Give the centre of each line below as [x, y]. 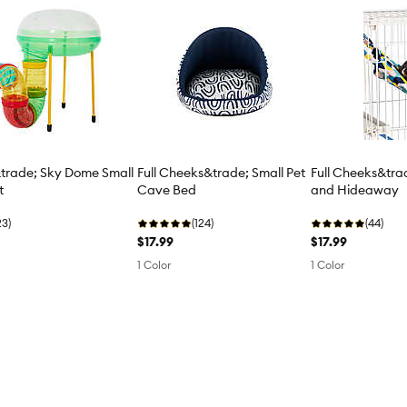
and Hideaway [354, 190]
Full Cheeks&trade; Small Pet [222, 173]
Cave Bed [167, 190]
